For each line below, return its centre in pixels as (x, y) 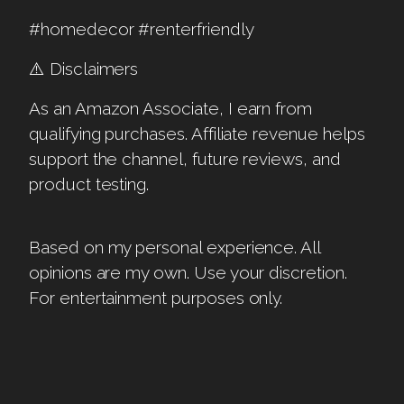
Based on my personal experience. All (175, 247)
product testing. (89, 184)
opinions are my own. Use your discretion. (188, 272)
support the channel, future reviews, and (185, 158)
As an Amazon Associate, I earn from (171, 108)
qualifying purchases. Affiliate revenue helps (197, 133)
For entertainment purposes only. (156, 297)
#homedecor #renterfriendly (142, 28)
